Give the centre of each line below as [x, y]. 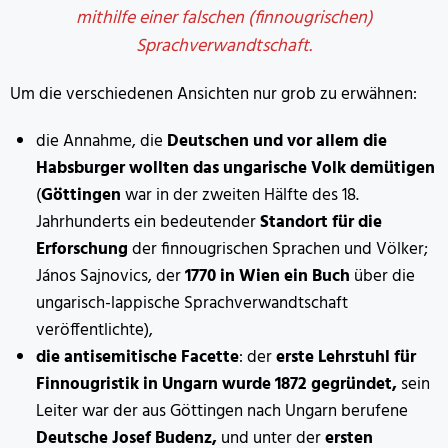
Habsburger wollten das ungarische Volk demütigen [235, 169]
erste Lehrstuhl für [345, 358]
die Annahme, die [101, 142]
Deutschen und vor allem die [276, 142]
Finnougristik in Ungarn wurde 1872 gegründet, [216, 385]
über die [384, 277]
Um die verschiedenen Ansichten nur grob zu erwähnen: [213, 95]
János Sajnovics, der [110, 277]
